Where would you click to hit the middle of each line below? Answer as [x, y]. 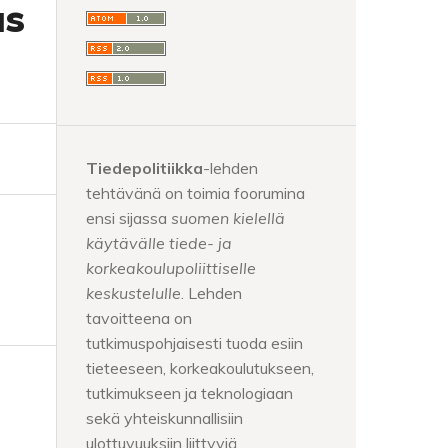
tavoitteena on [139, 317]
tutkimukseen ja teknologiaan [189, 392]
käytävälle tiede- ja [159, 242]
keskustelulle [133, 292]
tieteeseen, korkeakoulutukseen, [200, 367]
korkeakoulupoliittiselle [171, 267]
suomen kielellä [228, 217]
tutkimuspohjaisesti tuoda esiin [194, 342]
